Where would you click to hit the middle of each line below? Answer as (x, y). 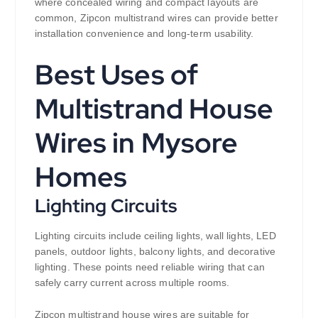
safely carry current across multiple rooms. (132, 283)
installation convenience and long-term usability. (144, 34)
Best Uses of (116, 75)
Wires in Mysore (136, 143)
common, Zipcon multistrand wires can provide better (156, 18)
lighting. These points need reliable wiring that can (149, 267)
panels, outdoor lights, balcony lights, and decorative (155, 252)
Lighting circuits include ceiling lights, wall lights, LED (155, 236)
